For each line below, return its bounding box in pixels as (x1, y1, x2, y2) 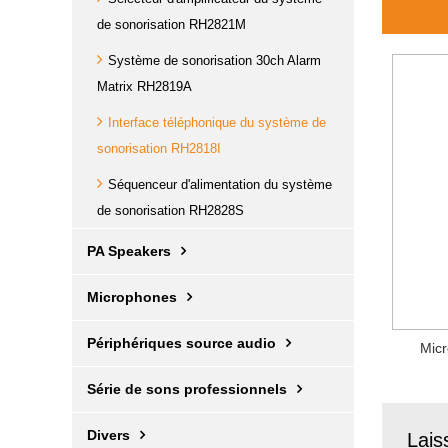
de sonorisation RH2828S (97, 203, 244, 218)
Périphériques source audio (87, 335, 276, 351)
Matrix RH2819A (97, 79, 192, 94)
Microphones (87, 289, 177, 305)
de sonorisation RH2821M (97, 17, 246, 32)
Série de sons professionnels (87, 381, 287, 397)
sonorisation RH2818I (97, 141, 221, 156)
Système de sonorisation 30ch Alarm (108, 53, 321, 68)
